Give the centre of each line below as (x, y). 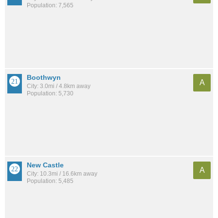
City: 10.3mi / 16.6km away (62, 173)
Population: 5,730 (50, 93)
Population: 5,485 (50, 181)
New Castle (45, 165)
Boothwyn (44, 77)
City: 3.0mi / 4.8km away (59, 86)
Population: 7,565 (50, 6)
